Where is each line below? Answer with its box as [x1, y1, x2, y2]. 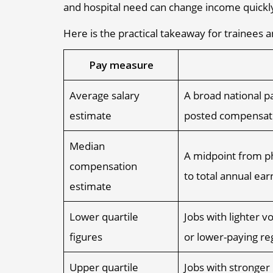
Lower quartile [69, 209, 138, 224]
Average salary [69, 88, 140, 102]
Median [69, 138, 105, 153]
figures [69, 229, 102, 244]
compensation [69, 158, 137, 173]
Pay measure [88, 57, 154, 72]
